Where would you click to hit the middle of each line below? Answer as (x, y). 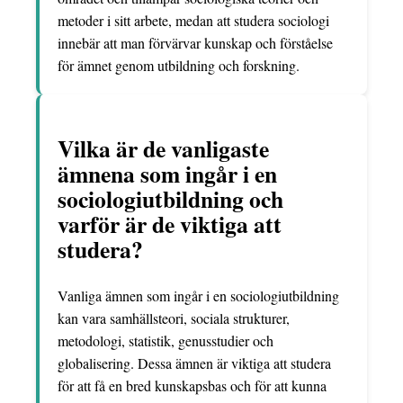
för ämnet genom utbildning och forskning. (179, 66)
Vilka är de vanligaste (163, 148)
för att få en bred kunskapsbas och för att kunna (192, 386)
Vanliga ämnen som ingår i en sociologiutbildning (198, 296)
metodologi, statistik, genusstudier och (166, 341)
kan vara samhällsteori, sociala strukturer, (174, 318)
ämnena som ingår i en (167, 173)
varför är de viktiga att (170, 224)
